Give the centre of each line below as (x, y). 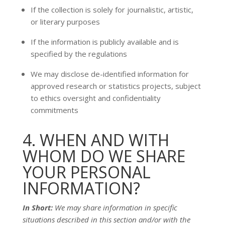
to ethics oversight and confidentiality (95, 98)
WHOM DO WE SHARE (104, 156)
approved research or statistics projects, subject (116, 86)
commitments (54, 110)
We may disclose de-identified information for (109, 74)
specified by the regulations (79, 54)
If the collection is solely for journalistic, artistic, (112, 10)
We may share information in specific (115, 207)
